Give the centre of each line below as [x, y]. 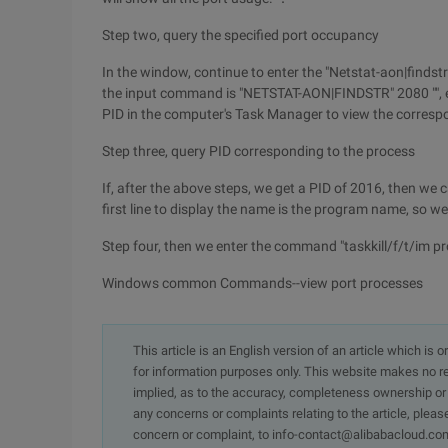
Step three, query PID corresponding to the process [258, 151]
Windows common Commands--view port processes [262, 283]
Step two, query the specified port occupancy [240, 35]
